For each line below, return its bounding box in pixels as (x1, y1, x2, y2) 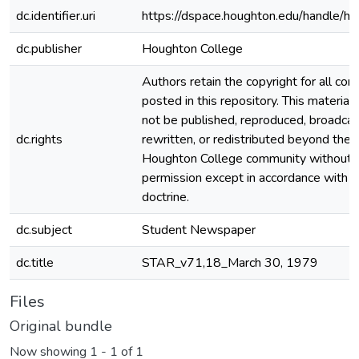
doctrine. (142, 188, 189, 206)
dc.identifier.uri (16, 7, 95, 25)
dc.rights (16, 131, 63, 148)
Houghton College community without (142, 150, 352, 167)
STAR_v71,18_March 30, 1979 (142, 254, 318, 272)
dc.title (16, 254, 54, 272)
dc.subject (16, 221, 72, 239)
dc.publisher (16, 40, 82, 58)
